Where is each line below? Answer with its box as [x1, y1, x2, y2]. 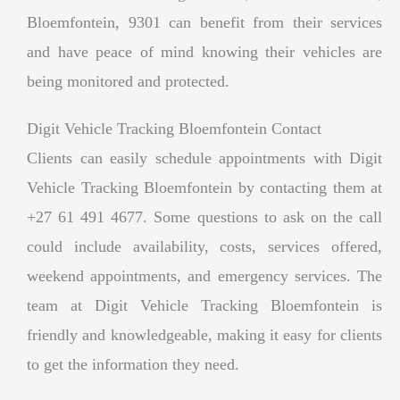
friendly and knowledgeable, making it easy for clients [27, 325, 382, 344]
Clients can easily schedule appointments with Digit [27, 148, 382, 167]
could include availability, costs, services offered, [27, 237, 382, 255]
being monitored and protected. [27, 71, 229, 90]
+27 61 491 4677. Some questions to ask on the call [27, 207, 382, 226]
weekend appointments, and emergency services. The [27, 266, 382, 285]
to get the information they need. [27, 354, 239, 373]
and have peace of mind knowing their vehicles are [27, 42, 382, 61]
